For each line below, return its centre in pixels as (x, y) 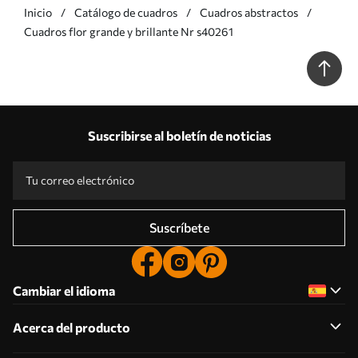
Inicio (38, 12)
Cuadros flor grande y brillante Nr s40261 (129, 32)
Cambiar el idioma (64, 290)
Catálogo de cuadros (126, 12)
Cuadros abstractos (249, 12)
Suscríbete (179, 227)
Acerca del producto (72, 327)
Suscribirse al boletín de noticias (179, 135)
